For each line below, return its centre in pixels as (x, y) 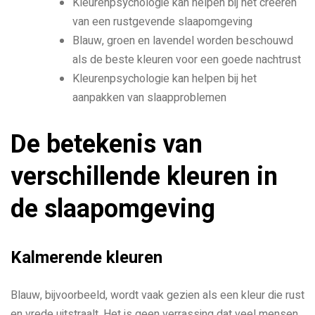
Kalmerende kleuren (86, 258)
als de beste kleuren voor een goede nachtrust (187, 59)
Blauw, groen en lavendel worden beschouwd (183, 40)
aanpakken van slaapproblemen (149, 97)
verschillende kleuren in (144, 177)
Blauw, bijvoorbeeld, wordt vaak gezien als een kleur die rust (157, 296)
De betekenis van (107, 144)
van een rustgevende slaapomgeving (162, 21)
